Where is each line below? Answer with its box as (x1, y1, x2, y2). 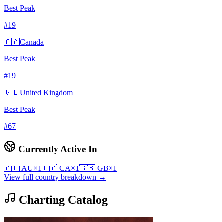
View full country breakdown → (4, 172, 106, 181)
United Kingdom (20, 88, 73, 97)
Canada (20, 38, 44, 47)
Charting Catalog (16, 193, 108, 206)
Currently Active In (16, 144, 97, 155)
